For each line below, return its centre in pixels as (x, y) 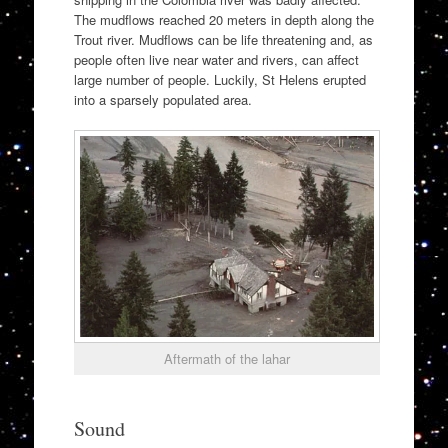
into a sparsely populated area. (162, 100)
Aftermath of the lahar (226, 359)
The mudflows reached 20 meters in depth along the (223, 20)
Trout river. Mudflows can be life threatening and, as (223, 40)
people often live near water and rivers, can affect (216, 60)
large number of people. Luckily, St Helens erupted (219, 80)
